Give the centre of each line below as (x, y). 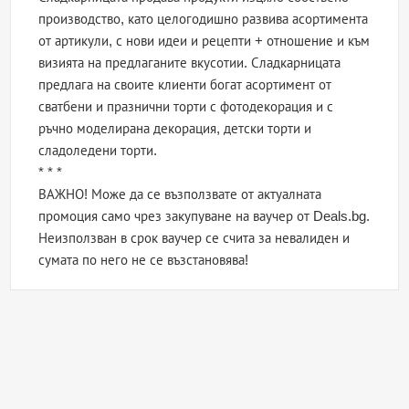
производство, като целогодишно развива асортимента (204, 19)
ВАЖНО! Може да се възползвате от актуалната (180, 194)
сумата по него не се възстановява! (144, 260)
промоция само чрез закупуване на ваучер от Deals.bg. (204, 216)
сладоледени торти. (98, 151)
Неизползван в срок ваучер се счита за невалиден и (194, 238)
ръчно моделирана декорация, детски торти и (175, 129)
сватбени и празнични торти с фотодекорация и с (186, 107)
